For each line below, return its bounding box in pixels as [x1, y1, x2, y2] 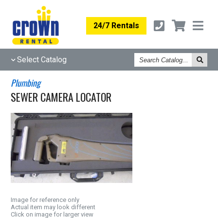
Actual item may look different [11, 203, 96, 211]
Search [133, 52, 157, 61]
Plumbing [11, 76, 41, 89]
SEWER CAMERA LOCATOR [11, 89, 112, 105]
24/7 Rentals [93, 21, 139, 30]
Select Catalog [17, 55, 67, 64]
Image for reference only [11, 196, 80, 203]
